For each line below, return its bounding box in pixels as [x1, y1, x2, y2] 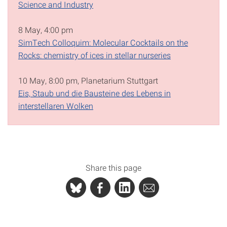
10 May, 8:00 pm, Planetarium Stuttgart [18, 74, 158, 86]
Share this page [86, 162, 141, 173]
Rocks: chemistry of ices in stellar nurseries [18, 49, 171, 60]
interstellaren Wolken [18, 100, 93, 111]
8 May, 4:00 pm [18, 24, 73, 35]
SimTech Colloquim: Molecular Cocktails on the [18, 36, 188, 48]
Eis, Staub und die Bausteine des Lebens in [18, 87, 171, 98]
